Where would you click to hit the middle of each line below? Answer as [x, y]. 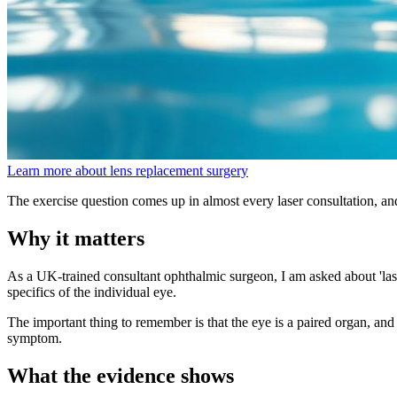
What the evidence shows [121, 375]
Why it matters [76, 238]
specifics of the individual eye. [92, 292]
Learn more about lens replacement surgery [128, 170]
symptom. [35, 338]
